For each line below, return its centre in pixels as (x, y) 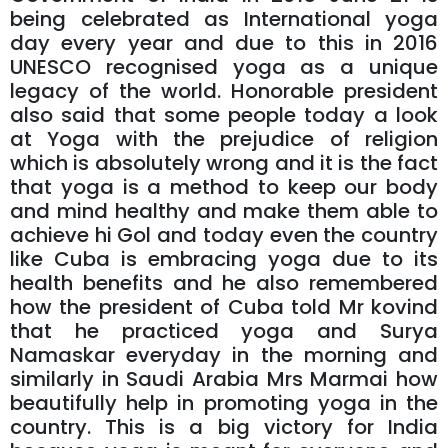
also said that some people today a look (224, 115)
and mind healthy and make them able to (224, 211)
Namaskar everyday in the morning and (224, 355)
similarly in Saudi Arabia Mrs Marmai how (224, 379)
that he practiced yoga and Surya (224, 331)
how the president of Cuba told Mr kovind (224, 307)
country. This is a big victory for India (224, 427)
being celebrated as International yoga (224, 19)
